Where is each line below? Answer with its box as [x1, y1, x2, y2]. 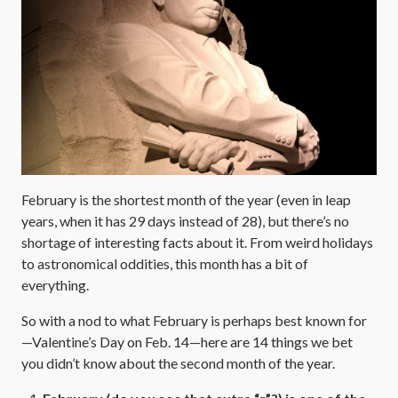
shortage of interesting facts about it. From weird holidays [21, 233, 373, 251]
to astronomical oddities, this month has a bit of [21, 254, 308, 272]
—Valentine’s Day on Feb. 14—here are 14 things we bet [21, 332, 353, 350]
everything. [21, 275, 89, 293]
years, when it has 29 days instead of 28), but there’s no [21, 211, 349, 229]
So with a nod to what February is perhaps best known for [21, 311, 367, 329]
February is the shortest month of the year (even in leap [21, 190, 351, 208]
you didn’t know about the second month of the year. [21, 354, 335, 371]
